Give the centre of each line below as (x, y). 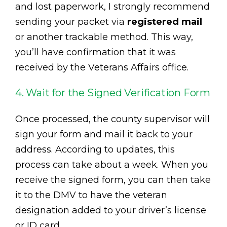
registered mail (165, 22)
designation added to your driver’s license (111, 211)
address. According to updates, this (95, 150)
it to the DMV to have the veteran (91, 195)
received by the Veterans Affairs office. (102, 68)
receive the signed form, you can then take (113, 180)
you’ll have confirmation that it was (96, 52)
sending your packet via (71, 22)
